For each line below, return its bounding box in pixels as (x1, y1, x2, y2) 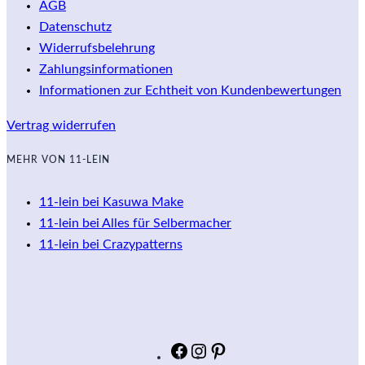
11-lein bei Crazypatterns (39, 237, 182, 251)
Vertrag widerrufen (7, 118, 116, 132)
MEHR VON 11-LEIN (7, 155, 110, 165)
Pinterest (227, 344, 279, 358)
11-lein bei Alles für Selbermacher (39, 216, 231, 230)
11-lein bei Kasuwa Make (39, 195, 183, 209)
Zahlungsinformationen (39, 63, 173, 77)
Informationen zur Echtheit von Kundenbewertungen (39, 84, 341, 98)
